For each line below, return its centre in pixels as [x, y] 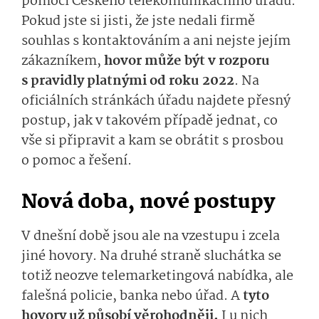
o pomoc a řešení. [77, 161]
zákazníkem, [63, 62]
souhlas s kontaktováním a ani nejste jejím [156, 42]
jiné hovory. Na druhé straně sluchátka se [151, 257]
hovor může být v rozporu [187, 62]
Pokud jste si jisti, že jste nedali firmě [138, 22]
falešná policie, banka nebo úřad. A [132, 297]
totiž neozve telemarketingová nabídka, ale [157, 277]
